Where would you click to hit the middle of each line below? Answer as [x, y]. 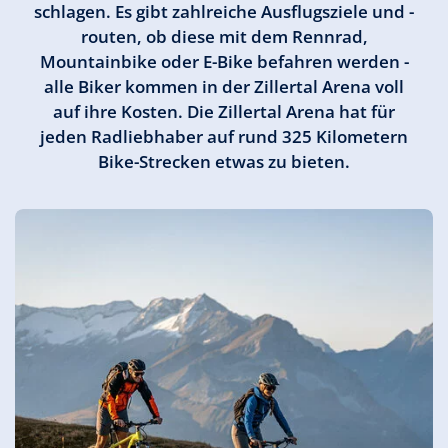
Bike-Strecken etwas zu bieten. [224, 161]
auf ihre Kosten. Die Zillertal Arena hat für [224, 111]
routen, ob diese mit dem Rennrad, [224, 36]
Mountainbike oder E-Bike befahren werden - [224, 61]
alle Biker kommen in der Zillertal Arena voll [224, 86]
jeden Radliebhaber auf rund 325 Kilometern [224, 136]
